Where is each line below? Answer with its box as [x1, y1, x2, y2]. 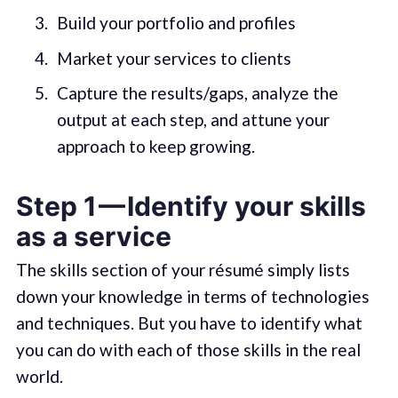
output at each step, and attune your [56, 109, 330, 131]
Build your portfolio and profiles [56, 12, 296, 34]
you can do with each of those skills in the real [15, 338, 361, 360]
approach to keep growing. [56, 136, 255, 157]
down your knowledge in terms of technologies [15, 285, 370, 306]
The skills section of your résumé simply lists [15, 259, 350, 280]
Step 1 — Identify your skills [15, 189, 366, 222]
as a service [15, 219, 171, 252]
